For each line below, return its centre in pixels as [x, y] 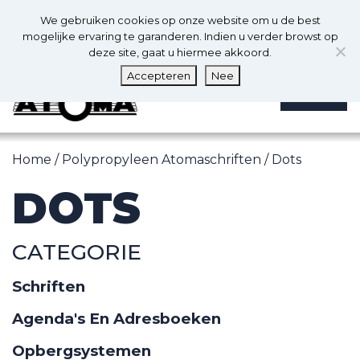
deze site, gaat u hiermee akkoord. [180, 52]
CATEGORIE [77, 252]
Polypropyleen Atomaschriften [162, 160]
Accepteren [158, 76]
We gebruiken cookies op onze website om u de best [180, 20]
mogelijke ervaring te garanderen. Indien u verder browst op [180, 36]
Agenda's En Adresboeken [117, 319]
